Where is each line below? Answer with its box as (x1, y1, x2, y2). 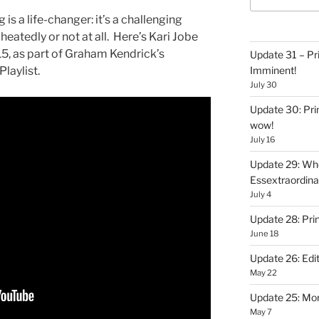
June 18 (249, 228, 279, 239)
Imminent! (249, 63, 296, 76)
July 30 (249, 79, 277, 90)
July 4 (249, 189, 271, 199)
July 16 (249, 134, 276, 145)
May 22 (249, 267, 277, 278)
